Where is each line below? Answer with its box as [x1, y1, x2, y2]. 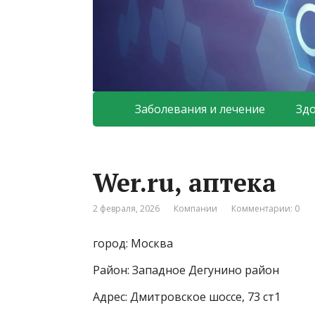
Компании [174, 202, 217, 215]
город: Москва [93, 236, 173, 252]
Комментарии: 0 [231, 202, 300, 215]
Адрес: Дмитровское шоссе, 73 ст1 [93, 289, 281, 305]
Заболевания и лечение [135, 101, 265, 117]
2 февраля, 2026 [93, 202, 160, 215]
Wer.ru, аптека [93, 166, 276, 200]
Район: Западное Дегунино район [93, 262, 279, 278]
